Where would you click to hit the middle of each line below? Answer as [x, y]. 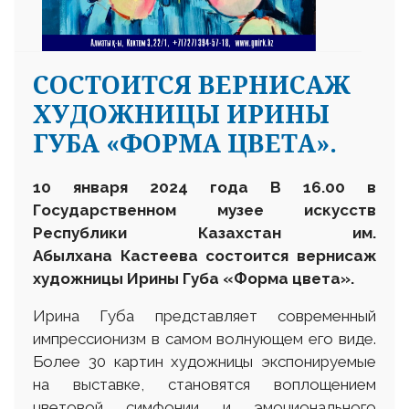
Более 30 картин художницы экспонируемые [204, 361]
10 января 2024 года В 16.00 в [204, 187]
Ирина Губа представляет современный [204, 315]
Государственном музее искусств [204, 210]
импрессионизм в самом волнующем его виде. [204, 338]
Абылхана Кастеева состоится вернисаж [204, 255]
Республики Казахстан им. [204, 232]
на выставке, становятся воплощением [204, 384]
